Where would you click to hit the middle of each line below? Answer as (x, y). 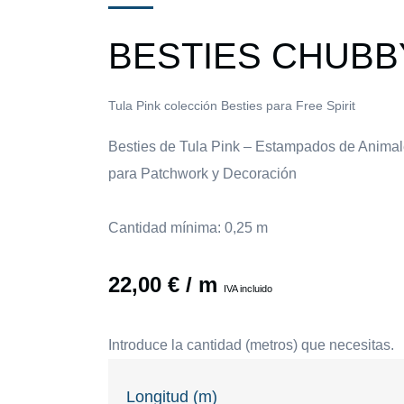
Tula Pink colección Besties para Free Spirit (232, 106)
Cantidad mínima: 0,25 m (188, 228)
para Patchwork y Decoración (202, 174)
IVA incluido (248, 289)
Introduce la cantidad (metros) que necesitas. (251, 345)
